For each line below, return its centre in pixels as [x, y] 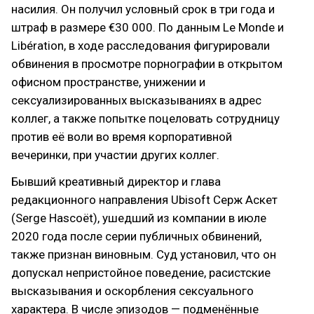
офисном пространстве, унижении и [108, 82]
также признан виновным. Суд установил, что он [144, 254]
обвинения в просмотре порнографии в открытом [147, 64]
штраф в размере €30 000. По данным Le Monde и [148, 27]
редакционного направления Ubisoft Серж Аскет [144, 200]
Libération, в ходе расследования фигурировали [141, 46]
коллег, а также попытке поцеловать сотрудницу [145, 118]
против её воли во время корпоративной [122, 137]
